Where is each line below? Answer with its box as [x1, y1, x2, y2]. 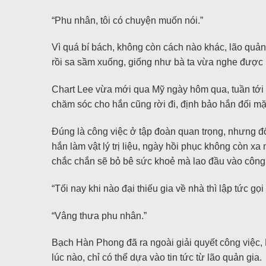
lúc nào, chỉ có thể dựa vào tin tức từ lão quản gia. [52, 252, 262, 263]
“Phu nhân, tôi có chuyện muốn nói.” [52, 15, 203, 26]
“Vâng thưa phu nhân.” [52, 210, 147, 221]
